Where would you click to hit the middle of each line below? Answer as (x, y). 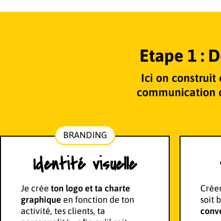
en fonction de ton (98, 200)
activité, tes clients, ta (63, 211)
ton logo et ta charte (91, 188)
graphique (41, 200)
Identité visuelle (85, 165)
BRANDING (85, 135)
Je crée (36, 188)
